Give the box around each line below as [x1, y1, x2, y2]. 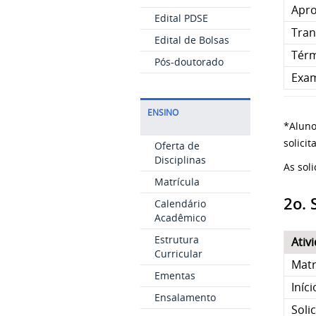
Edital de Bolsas [154, 33, 229, 47]
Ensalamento [154, 291, 216, 304]
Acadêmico [154, 211, 206, 224]
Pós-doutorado [154, 55, 224, 68]
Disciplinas [154, 153, 206, 166]
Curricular [154, 247, 202, 260]
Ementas [154, 269, 195, 282]
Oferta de [154, 139, 200, 152]
